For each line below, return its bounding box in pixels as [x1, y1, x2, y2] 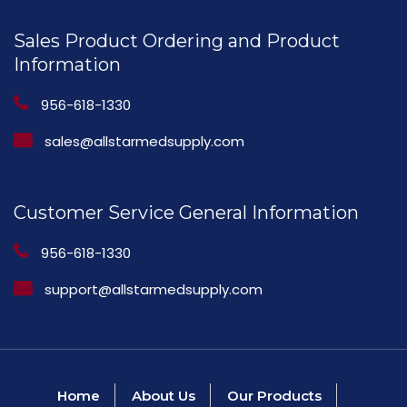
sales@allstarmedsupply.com [45, 132, 244, 151]
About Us [131, 387, 195, 404]
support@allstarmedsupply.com [45, 280, 263, 299]
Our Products [226, 387, 322, 404]
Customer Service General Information [14, 202, 359, 223]
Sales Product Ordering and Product [14, 30, 340, 52]
